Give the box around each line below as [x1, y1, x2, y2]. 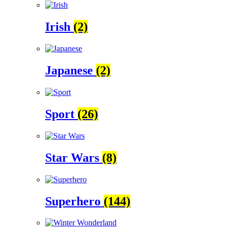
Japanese [45, 64, 96, 78]
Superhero [45, 194, 104, 208]
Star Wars [45, 150, 102, 164]
